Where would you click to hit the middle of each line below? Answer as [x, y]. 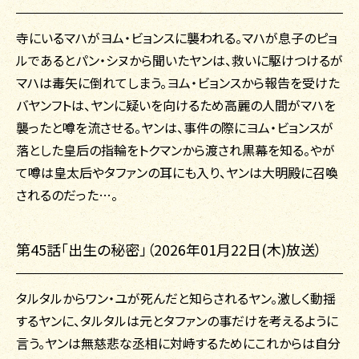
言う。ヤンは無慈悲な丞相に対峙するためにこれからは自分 [178, 343]
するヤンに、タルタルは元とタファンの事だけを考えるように [177, 321]
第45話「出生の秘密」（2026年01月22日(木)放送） [169, 250]
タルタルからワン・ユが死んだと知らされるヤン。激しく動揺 [176, 298]
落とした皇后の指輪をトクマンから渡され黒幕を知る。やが [175, 150]
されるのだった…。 [67, 195]
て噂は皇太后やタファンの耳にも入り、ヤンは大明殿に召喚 [177, 173]
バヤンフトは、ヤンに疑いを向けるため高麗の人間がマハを [176, 105]
